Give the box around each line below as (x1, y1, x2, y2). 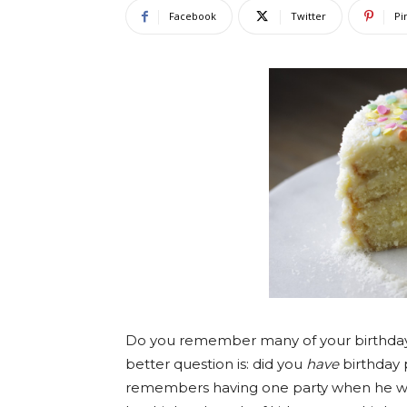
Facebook (169, 9, 216, 23)
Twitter (291, 9, 326, 23)
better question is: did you (125, 355, 306, 373)
